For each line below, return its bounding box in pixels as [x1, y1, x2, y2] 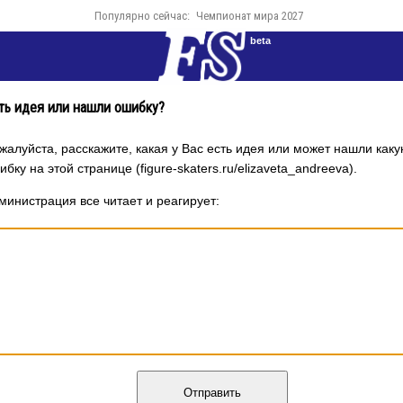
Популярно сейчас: [94, 9, 190, 22]
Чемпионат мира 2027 [195, 9, 303, 22]
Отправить [183, 386, 241, 400]
